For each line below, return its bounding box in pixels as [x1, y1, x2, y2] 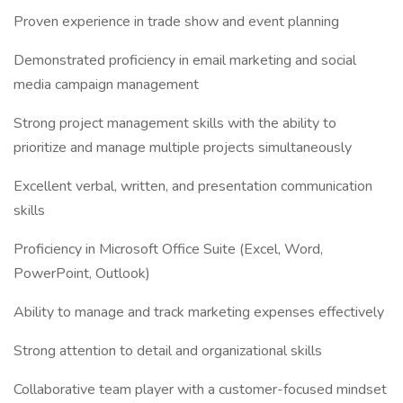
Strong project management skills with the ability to [13, 113, 336, 133]
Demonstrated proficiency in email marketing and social [13, 50, 356, 70]
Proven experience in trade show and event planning [13, 12, 339, 31]
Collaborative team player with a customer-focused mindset [13, 380, 387, 399]
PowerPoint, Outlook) [13, 264, 150, 283]
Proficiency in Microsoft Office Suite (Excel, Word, [13, 239, 323, 259]
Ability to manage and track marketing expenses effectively [13, 302, 384, 322]
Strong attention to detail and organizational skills [13, 341, 322, 361]
